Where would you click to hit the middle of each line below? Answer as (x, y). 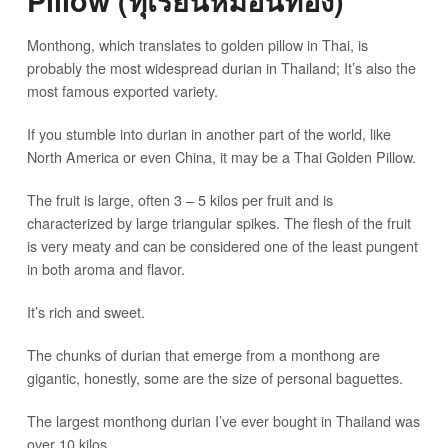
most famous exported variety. (122, 90)
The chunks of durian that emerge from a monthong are (203, 354)
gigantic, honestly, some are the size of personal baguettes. (214, 377)
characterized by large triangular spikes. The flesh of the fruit (218, 222)
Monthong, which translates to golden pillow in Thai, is (197, 44)
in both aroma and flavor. (105, 268)
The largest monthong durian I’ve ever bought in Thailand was (223, 420)
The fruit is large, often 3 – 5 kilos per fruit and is (179, 199)
